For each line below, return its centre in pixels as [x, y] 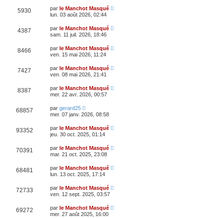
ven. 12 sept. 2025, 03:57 [80, 194]
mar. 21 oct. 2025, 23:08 [79, 154]
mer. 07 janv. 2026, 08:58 [80, 114]
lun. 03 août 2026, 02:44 [78, 14]
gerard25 [70, 108]
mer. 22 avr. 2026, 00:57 [79, 94]
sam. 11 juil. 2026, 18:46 [78, 34]
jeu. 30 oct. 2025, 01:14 [78, 134]
